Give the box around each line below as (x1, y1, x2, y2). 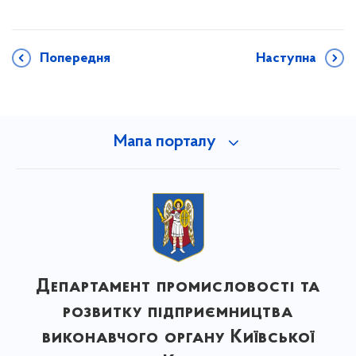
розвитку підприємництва (63, 302, 293, 322)
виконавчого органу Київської (41, 327, 315, 347)
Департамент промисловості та (36, 277, 320, 296)
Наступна (256, 51, 316, 66)
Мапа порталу (113, 133, 216, 151)
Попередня (40, 51, 110, 66)
